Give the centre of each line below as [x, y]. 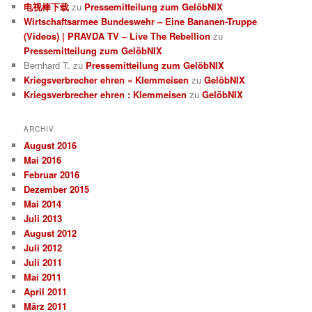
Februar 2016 [52, 175]
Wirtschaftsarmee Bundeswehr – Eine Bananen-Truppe [141, 21]
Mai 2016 [43, 160]
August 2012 [50, 233]
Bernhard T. [47, 65]
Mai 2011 [43, 277]
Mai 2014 [43, 204]
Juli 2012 [43, 248]
